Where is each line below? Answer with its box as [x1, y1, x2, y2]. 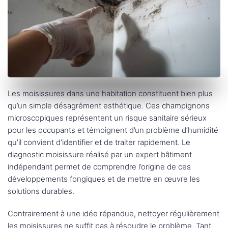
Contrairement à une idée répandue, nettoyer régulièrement [8, 209, 219, 219]
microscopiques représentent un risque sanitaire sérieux [8, 113, 207, 123]
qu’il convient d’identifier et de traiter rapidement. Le [8, 137, 190, 148]
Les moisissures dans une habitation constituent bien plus [8, 89, 213, 99]
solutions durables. [8, 186, 74, 196]
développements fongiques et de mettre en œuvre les [8, 174, 200, 184]
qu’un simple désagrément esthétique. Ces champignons [8, 101, 210, 111]
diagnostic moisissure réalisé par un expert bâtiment [8, 150, 192, 160]
